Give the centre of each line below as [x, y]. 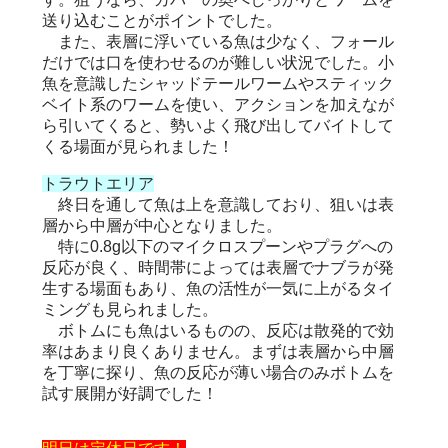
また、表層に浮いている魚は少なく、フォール [218, 41]
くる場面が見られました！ [138, 146]
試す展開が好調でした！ [130, 393]
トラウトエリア [98, 183]
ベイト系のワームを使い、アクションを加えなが [218, 104]
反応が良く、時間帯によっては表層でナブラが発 [218, 267]
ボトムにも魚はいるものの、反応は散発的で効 [218, 330]
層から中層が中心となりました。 [162, 225]
